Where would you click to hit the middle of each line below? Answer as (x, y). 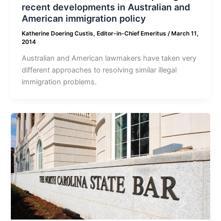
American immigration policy (84, 18)
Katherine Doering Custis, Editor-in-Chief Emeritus (95, 34)
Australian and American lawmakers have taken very (109, 58)
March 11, (185, 34)
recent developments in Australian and (106, 7)
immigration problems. (59, 82)
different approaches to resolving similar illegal (99, 70)
